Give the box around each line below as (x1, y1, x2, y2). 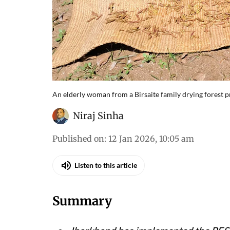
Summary (52, 193, 112, 209)
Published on (52, 133, 104, 144)
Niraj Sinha (73, 109, 124, 122)
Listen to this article (74, 161, 137, 170)
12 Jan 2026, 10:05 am (108, 133, 194, 144)
